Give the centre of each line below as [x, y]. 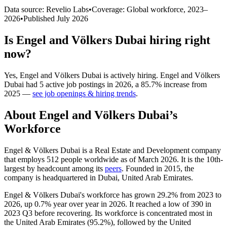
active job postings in [79, 84]
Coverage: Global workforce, [140, 9]
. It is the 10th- [200, 159]
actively [123, 75]
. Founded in [143, 168]
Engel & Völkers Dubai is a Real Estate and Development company [112, 150]
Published [40, 18]
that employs [25, 159]
